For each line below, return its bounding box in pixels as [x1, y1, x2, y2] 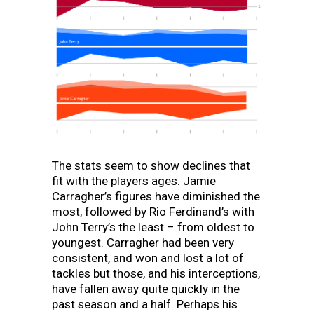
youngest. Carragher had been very [52, 235, 234, 250]
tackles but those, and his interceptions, [52, 266, 260, 280]
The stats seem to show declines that [52, 158, 250, 172]
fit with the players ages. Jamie [52, 173, 216, 188]
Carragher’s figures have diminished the [52, 189, 260, 203]
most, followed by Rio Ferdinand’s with [52, 204, 254, 219]
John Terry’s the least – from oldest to [52, 219, 254, 234]
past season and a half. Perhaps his [52, 296, 238, 311]
